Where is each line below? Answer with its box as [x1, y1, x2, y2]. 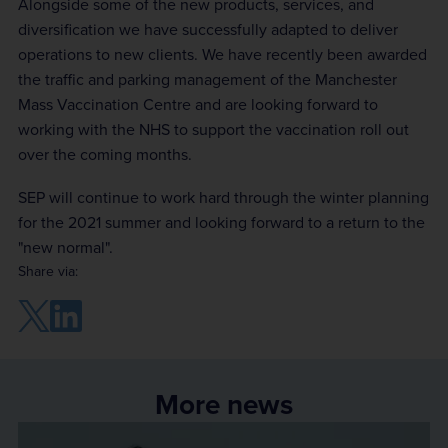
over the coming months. [18, 143, 192, 165]
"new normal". [18, 236, 113, 258]
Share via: [18, 261, 78, 281]
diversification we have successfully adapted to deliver [18, 18, 398, 40]
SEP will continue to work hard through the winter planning [18, 186, 429, 208]
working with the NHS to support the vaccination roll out [18, 118, 409, 140]
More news [155, 384, 293, 424]
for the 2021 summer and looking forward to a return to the [18, 211, 425, 233]
